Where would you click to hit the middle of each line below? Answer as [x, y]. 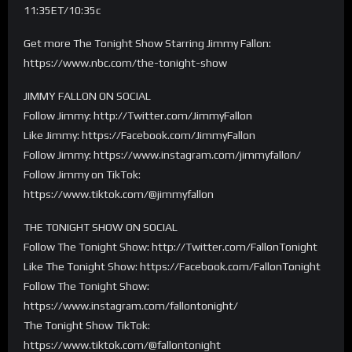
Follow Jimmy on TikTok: [82, 174]
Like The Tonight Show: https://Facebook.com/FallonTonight [172, 266]
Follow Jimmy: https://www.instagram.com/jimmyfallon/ [162, 154]
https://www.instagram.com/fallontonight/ [131, 305]
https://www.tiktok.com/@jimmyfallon [119, 194]
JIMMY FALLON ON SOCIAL [87, 95]
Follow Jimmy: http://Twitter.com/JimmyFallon [138, 115]
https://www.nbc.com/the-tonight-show [125, 62]
